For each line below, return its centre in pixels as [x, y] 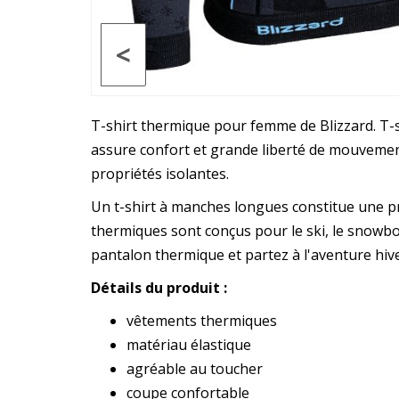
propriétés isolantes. [162, 174]
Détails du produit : [159, 288]
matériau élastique [189, 345]
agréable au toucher [195, 369]
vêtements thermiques [202, 321]
